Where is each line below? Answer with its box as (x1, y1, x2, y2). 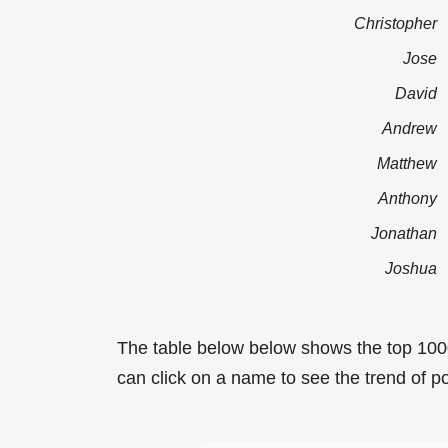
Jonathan (371, 223, 437, 242)
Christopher (354, 13, 437, 32)
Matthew (377, 153, 437, 172)
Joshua (385, 258, 437, 277)
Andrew (382, 118, 437, 137)
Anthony (378, 188, 437, 207)
